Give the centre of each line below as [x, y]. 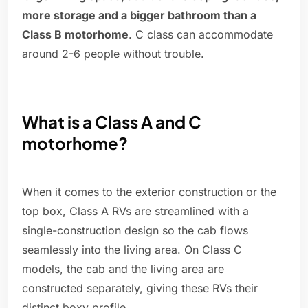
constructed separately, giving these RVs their [140, 288]
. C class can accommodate [201, 35]
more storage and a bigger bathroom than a [139, 15]
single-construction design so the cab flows [135, 231]
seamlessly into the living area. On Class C [132, 250]
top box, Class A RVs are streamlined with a [135, 211]
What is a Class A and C [112, 122]
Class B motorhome [75, 35]
